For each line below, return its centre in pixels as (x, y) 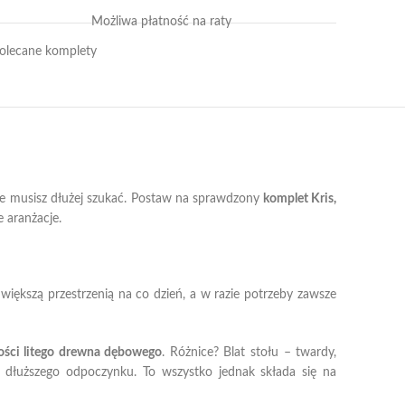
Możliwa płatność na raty (161, 22)
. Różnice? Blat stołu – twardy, (250, 353)
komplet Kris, (298, 199)
